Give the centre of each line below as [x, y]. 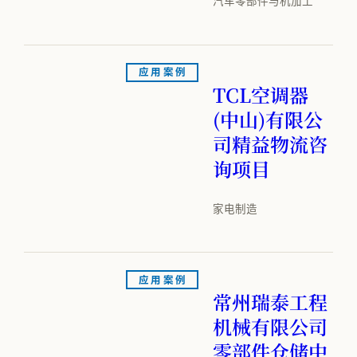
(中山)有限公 [268, 119]
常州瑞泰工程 [270, 302]
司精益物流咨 [270, 143]
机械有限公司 [270, 327]
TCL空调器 [261, 94]
